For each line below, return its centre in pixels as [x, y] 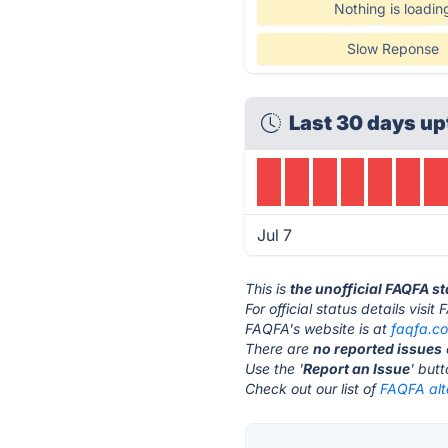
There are [279, 348]
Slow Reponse [392, 48]
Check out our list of [313, 388]
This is [268, 288]
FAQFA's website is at [318, 328]
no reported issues [378, 348]
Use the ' [274, 368]
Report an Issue [357, 368]
